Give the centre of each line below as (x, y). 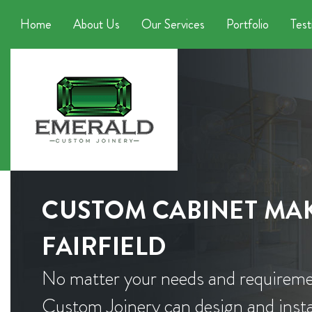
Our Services (173, 24)
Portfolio (248, 24)
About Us (96, 24)
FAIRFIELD (104, 246)
